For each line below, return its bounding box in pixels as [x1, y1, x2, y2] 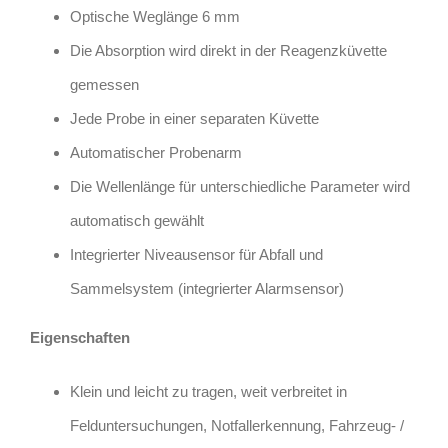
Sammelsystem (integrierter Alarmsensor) [70, 279, 344, 297]
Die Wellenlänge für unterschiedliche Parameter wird [70, 177, 410, 195]
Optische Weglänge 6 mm [70, 7, 240, 25]
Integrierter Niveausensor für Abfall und [70, 245, 323, 263]
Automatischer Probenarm [70, 143, 242, 161]
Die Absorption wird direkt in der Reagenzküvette [70, 41, 387, 59]
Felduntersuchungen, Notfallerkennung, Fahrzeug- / [70, 416, 404, 434]
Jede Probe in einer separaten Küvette [70, 109, 319, 127]
